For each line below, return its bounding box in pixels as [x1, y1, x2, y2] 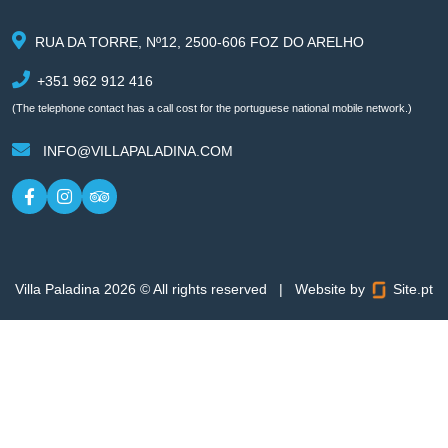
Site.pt [389, 280, 433, 297]
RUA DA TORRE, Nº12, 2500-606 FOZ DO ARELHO [35, 33, 364, 50]
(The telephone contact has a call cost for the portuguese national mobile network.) [12, 101, 412, 114]
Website [295, 280, 350, 297]
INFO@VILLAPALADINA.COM [43, 142, 233, 159]
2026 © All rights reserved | [104, 280, 295, 297]
